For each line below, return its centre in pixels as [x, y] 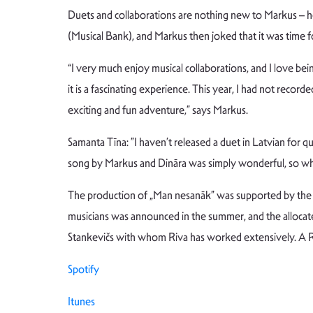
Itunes [81, 301]
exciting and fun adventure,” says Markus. [158, 110]
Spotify [83, 269]
